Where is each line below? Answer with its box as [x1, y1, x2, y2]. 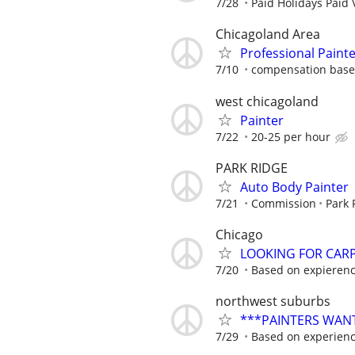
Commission [251, 195, 316, 211]
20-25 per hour [251, 128, 330, 144]
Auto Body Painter [240, 177, 349, 196]
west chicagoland [216, 92, 319, 110]
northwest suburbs [216, 292, 330, 311]
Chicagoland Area [216, 25, 320, 44]
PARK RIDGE [216, 158, 288, 177]
